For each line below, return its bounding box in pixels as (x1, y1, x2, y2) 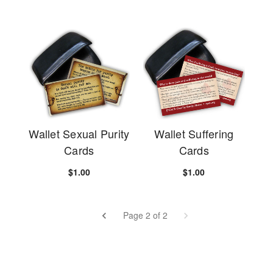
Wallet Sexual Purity (29, 125, 130, 141)
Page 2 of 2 (122, 208, 168, 221)
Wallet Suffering (154, 125, 234, 141)
